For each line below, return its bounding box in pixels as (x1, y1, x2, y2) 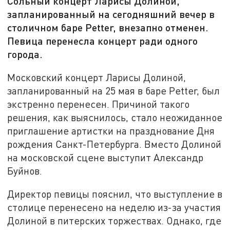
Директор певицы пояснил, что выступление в (7, 188, 223, 200)
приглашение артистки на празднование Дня (7, 124, 215, 137)
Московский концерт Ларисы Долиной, (7, 71, 186, 83)
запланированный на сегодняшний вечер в (7, 8, 215, 21)
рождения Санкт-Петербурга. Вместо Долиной (7, 138, 222, 150)
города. (7, 48, 43, 61)
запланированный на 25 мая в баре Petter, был (7, 84, 220, 97)
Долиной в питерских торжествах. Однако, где (7, 215, 222, 227)
